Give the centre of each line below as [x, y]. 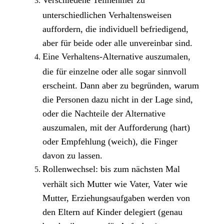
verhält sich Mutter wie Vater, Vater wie [115, 183]
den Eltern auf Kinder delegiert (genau [112, 211]
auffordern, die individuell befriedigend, [115, 28]
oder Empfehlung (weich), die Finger [110, 141]
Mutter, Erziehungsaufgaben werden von [116, 197]
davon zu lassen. [72, 155]
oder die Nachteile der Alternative [104, 113]
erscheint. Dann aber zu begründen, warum [120, 85]
